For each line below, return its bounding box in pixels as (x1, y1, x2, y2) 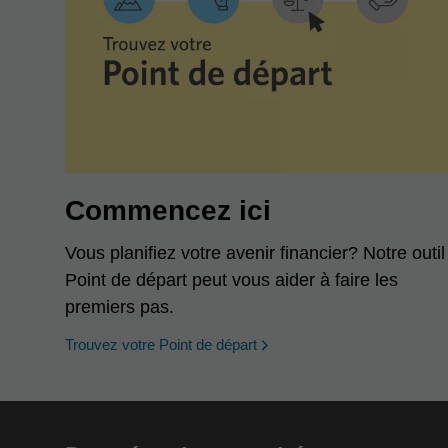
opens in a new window (267, 335, 418, 352)
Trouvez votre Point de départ (65, 336, 257, 353)
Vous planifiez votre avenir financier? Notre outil (65, 243, 445, 263)
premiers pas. (65, 297, 174, 317)
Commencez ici (65, 195, 271, 226)
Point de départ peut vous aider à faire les (65, 270, 398, 290)
